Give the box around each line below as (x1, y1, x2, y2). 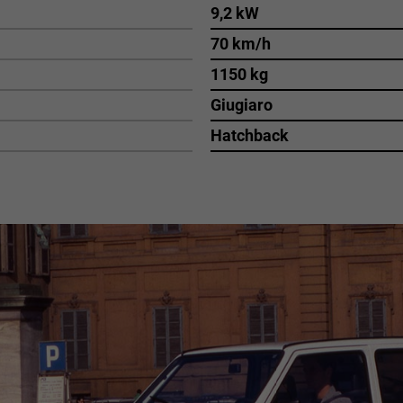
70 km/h (210, 34, 271, 53)
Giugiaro (210, 95, 273, 114)
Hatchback (210, 126, 289, 145)
